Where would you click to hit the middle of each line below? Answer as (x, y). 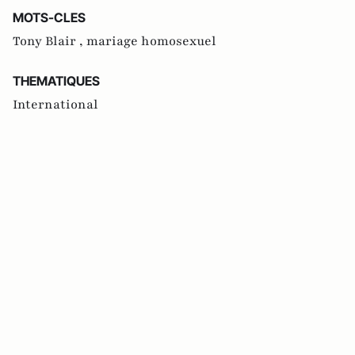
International (55, 105)
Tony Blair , (50, 41)
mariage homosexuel (151, 41)
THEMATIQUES (56, 81)
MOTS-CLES (49, 17)
